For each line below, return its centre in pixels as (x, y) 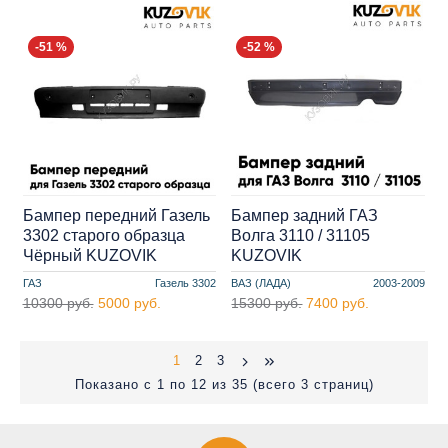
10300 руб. (58, 302)
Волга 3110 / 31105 (301, 235)
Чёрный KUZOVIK (89, 255)
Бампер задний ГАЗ (305, 215)
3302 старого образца (103, 235)
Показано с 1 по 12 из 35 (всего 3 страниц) (224, 385)
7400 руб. (338, 302)
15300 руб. (267, 302)
